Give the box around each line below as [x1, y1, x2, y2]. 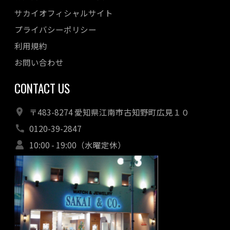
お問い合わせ [14, 56, 64, 68]
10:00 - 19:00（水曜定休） [29, 139, 126, 150]
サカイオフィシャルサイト [14, 7, 113, 18]
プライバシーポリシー [14, 23, 97, 35]
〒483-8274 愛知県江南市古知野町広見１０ [29, 106, 189, 118]
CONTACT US [14, 79, 70, 98]
